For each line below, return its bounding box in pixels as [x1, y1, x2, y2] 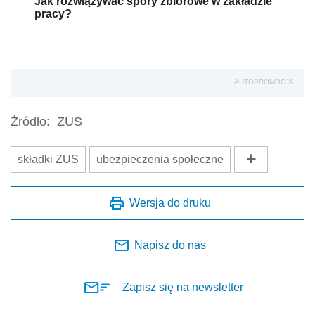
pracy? [34, 8, 72, 20]
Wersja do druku [129, 197, 211, 210]
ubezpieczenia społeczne [96, 153, 224, 166]
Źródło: [11, 115, 50, 129]
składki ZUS [18, 153, 79, 166]
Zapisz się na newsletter [122, 281, 243, 294]
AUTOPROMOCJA [234, 78, 294, 86]
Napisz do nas [134, 239, 206, 252]
